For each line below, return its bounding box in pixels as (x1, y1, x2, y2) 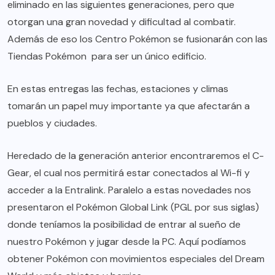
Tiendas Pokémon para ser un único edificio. (7, 50, 206, 63)
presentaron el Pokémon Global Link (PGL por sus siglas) (7, 201, 259, 214)
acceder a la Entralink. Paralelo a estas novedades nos (7, 184, 251, 197)
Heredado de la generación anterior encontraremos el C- (7, 149, 264, 163)
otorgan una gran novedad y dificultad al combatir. (7, 15, 236, 29)
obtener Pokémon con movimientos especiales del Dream (7, 252, 265, 266)
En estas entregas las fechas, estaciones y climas (7, 82, 228, 96)
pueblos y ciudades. (7, 117, 97, 130)
